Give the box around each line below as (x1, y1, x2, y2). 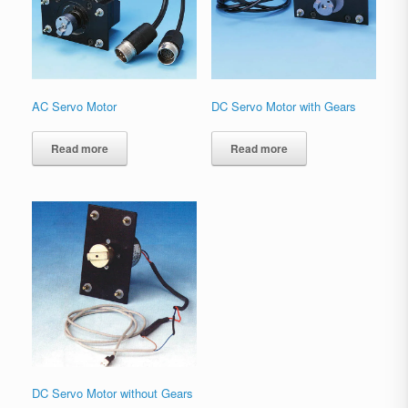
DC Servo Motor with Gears (210, 97, 356, 115)
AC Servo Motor (32, 97, 117, 115)
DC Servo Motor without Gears (32, 384, 193, 403)
